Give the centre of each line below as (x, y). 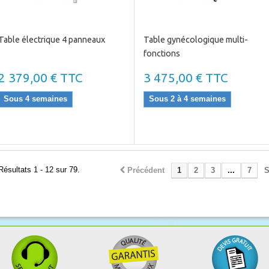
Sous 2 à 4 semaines (187, 99)
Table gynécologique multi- (195, 40)
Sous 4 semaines (35, 99)
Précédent (146, 170)
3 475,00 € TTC (186, 78)
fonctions (162, 53)
